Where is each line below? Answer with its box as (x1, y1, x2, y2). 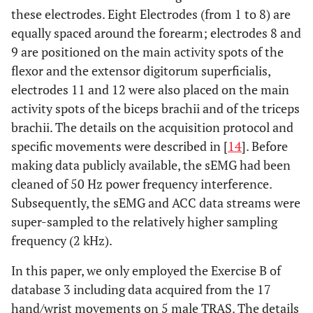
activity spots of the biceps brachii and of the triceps (11, 100, 300, 117)
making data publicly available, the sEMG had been (11, 156, 291, 173)
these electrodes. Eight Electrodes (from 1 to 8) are (11, 6, 291, 22)
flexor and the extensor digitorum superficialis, (11, 62, 270, 79)
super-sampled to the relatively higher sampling (11, 213, 277, 230)
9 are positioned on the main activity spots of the (11, 43, 284, 60)
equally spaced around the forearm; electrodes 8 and (11, 24, 301, 41)
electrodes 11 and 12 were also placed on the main (11, 81, 289, 98)
